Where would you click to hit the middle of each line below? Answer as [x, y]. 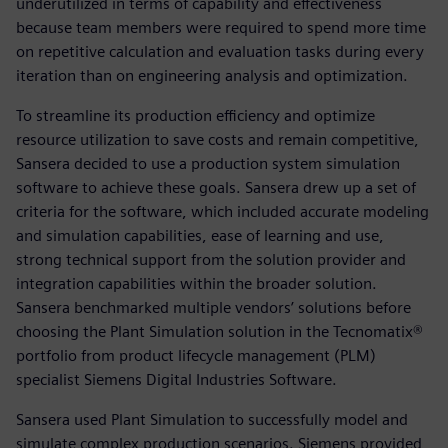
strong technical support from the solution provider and [211, 260]
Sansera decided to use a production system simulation [208, 164]
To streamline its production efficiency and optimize [195, 116]
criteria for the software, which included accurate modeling [222, 212]
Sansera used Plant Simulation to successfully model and [212, 420]
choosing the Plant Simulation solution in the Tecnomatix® [219, 332]
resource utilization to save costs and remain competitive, [217, 140]
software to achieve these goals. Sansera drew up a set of [216, 188]
